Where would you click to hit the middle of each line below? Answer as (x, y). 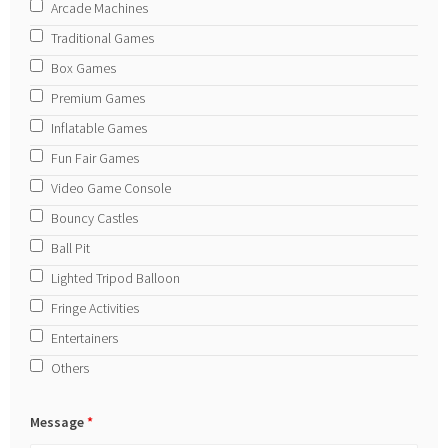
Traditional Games (103, 37)
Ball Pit (71, 247)
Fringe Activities (95, 307)
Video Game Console (111, 187)
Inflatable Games (99, 127)
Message (59, 421)
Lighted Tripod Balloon (116, 277)
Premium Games (98, 97)
